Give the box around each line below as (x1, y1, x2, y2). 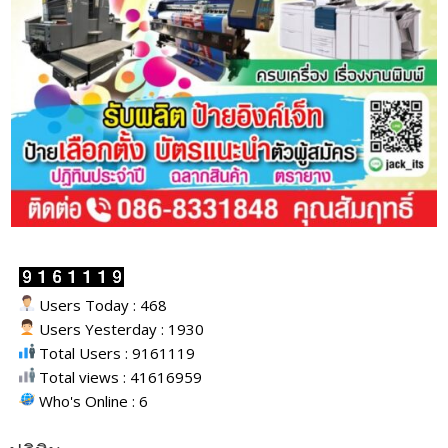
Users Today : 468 (35, 295, 168, 316)
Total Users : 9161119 (35, 343, 196, 364)
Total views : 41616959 (35, 367, 203, 388)
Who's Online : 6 (35, 391, 149, 412)
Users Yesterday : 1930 (35, 319, 205, 340)
